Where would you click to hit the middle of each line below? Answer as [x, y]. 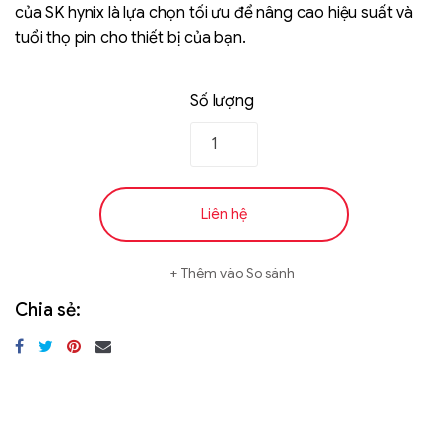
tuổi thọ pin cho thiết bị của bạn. [130, 37]
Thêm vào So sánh [237, 272]
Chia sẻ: [48, 309]
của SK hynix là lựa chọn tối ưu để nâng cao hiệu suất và [214, 12]
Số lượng [222, 100]
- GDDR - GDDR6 [66, 261]
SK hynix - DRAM [63, 240]
